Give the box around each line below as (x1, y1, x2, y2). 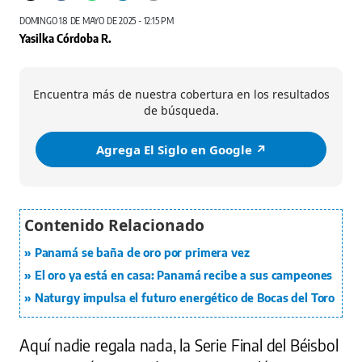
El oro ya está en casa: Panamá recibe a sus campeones (34, 268, 333, 283)
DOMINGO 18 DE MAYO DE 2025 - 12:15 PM (19, 15, 174, 27)
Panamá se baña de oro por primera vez (34, 246, 250, 260)
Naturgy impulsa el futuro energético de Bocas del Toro (34, 291, 335, 305)
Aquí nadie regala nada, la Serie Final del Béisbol (19, 335, 339, 356)
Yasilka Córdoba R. (19, 31, 112, 46)
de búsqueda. (143, 103, 219, 119)
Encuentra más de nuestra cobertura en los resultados (32, 86, 330, 103)
